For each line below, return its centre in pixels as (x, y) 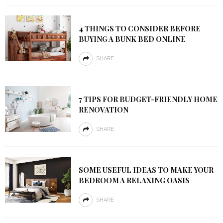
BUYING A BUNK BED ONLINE (132, 39)
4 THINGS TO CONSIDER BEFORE (139, 28)
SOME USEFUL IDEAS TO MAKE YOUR (146, 170)
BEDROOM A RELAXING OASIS (134, 180)
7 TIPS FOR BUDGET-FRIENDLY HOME (148, 99)
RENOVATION (103, 110)
